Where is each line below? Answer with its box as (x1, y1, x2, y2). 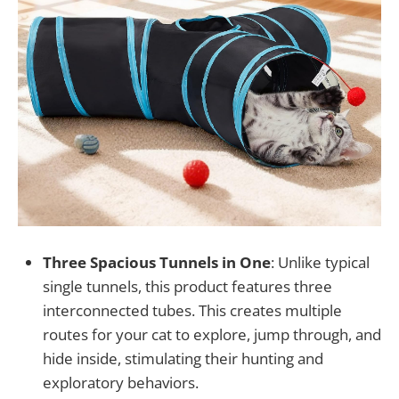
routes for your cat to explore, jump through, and (43, 324, 381, 346)
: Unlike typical (271, 252, 370, 273)
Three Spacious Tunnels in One (43, 252, 271, 273)
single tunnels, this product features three (43, 276, 332, 297)
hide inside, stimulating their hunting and (43, 348, 323, 370)
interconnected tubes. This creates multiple (43, 300, 342, 322)
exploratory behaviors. (43, 372, 199, 394)
